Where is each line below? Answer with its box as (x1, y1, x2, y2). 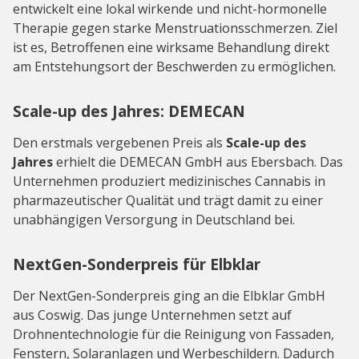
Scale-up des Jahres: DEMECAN (13, 100, 245, 123)
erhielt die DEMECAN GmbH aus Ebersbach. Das (53, 153, 343, 171)
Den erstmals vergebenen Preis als (13, 134, 226, 152)
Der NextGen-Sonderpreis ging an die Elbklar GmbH (13, 287, 325, 305)
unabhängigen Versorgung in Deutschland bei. (13, 211, 295, 229)
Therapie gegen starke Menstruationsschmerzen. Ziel (13, 19, 337, 38)
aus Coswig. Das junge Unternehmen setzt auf (13, 306, 292, 325)
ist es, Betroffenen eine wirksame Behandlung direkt (13, 38, 329, 57)
